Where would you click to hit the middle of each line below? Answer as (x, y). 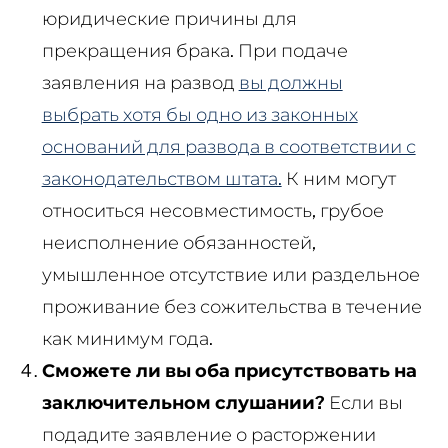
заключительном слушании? (183, 402)
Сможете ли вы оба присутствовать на (229, 370)
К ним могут (338, 178)
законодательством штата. (161, 178)
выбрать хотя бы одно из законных (199, 114)
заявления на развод (140, 82)
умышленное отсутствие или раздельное (230, 274)
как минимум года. (127, 338)
